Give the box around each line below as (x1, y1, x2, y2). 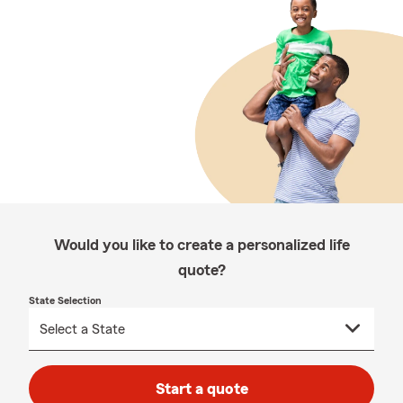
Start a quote (155, 381, 248, 397)
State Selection (29, 295, 102, 306)
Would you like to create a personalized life (53, 237, 350, 253)
